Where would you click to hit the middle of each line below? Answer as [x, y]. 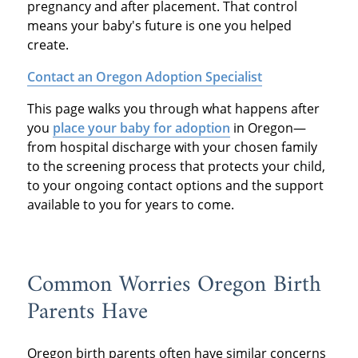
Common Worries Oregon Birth [174, 286]
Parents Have [87, 313]
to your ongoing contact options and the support [175, 186]
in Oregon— [268, 128]
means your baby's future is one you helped [159, 26]
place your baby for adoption [141, 128]
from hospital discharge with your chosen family [172, 147]
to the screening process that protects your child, [176, 167]
